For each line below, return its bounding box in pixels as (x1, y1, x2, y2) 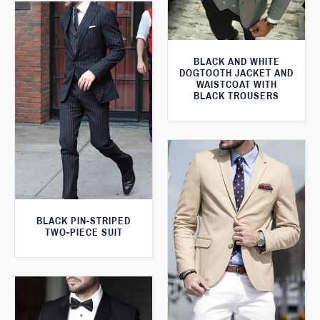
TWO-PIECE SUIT (44, 226, 123, 238)
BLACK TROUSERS (194, 90, 279, 101)
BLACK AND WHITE (193, 56, 280, 67)
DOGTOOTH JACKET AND (179, 67, 294, 79)
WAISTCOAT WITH (196, 79, 277, 90)
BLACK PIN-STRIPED (36, 215, 131, 226)
